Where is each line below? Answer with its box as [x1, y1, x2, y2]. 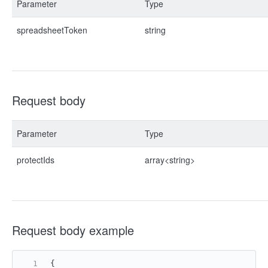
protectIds [17, 154, 54, 166]
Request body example [12, 221, 134, 239]
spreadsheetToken [17, 24, 87, 36]
